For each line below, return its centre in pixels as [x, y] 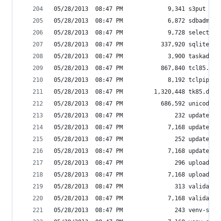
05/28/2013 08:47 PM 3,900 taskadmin [137, 56]
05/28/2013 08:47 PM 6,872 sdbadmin [135, 21]
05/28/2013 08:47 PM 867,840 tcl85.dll [137, 68]
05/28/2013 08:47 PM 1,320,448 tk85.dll [135, 92]
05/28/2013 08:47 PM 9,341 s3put [130, 9]
